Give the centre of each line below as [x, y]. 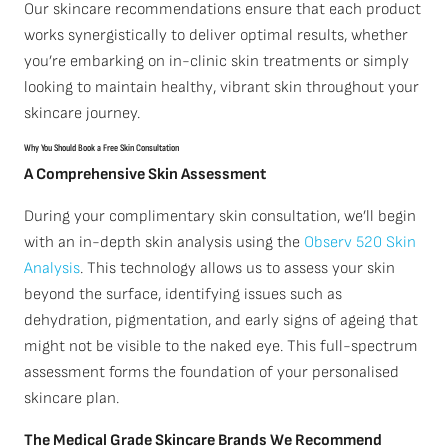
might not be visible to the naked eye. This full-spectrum [221, 346]
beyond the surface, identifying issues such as [183, 294]
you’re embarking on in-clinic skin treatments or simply [216, 61]
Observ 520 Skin [360, 242]
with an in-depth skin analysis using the [164, 242]
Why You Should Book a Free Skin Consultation [101, 148]
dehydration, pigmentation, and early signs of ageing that [221, 320]
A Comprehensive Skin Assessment [145, 174]
